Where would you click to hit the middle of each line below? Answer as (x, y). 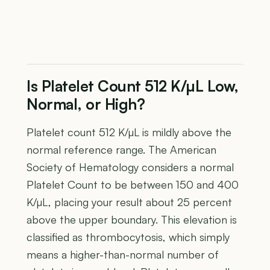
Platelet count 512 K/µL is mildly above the (129, 132)
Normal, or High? (86, 104)
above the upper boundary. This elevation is (132, 219)
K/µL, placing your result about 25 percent (129, 202)
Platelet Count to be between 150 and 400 (133, 184)
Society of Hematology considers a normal (130, 167)
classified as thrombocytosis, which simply (128, 237)
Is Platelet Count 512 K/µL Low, (133, 86)
